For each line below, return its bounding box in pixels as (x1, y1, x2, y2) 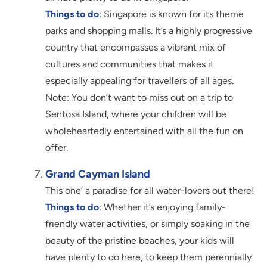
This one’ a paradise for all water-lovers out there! (45, 185, 254, 197)
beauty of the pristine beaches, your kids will (45, 235, 234, 247)
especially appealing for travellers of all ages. (45, 75, 234, 87)
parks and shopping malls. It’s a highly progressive (45, 25, 252, 37)
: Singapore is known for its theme (99, 8, 244, 20)
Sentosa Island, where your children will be (45, 108, 226, 120)
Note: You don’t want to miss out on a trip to (45, 92, 233, 104)
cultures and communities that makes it (45, 58, 214, 70)
